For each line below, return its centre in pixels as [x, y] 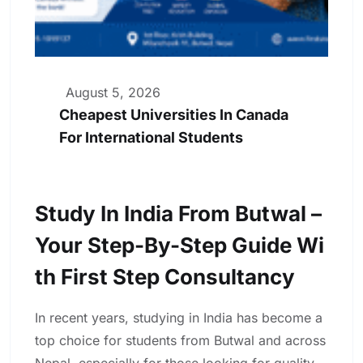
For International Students [151, 137]
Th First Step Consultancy [165, 276]
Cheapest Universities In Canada [174, 114]
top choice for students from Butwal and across [180, 340]
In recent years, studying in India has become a [179, 317]
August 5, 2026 [113, 92]
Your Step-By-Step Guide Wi [179, 245]
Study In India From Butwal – [178, 213]
